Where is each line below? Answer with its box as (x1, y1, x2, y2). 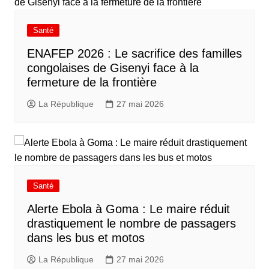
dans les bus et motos (26, 231, 145, 244)
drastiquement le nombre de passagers (26, 217, 236, 230)
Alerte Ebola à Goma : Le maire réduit (26, 202, 230, 216)
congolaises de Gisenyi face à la (26, 61, 199, 74)
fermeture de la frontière (26, 76, 157, 89)
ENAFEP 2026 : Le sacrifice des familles (26, 47, 242, 60)
